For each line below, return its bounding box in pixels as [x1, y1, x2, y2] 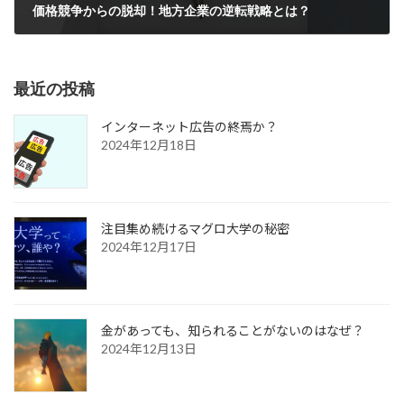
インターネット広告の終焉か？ [101, 119, 278, 135]
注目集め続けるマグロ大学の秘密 [101, 221, 289, 237]
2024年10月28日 [49, 41, 123, 53]
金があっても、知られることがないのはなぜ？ [101, 323, 364, 339]
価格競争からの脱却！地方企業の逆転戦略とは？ [32, 5, 310, 19]
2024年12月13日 [101, 341, 197, 357]
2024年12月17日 [101, 239, 197, 255]
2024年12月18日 [101, 137, 197, 153]
